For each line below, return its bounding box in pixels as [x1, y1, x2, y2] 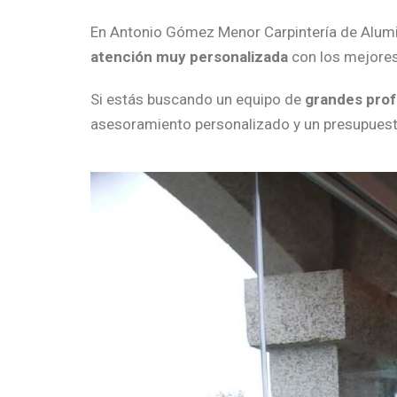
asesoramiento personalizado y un [90, 114, 323, 133]
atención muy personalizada [90, 47, 288, 66]
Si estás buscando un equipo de [90, 90, 305, 108]
